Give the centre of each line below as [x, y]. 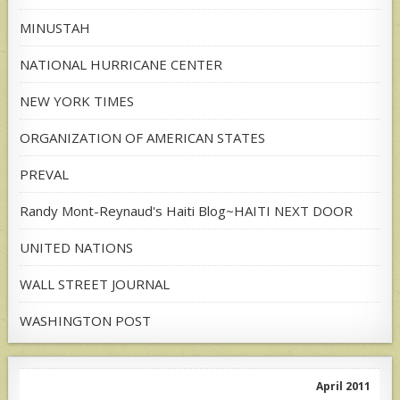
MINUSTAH [55, 28]
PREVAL [45, 175]
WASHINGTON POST [86, 321]
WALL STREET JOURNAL [95, 284]
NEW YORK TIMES [77, 101]
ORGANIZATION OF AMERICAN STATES [143, 138]
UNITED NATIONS [77, 248]
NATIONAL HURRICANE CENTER [121, 65]
